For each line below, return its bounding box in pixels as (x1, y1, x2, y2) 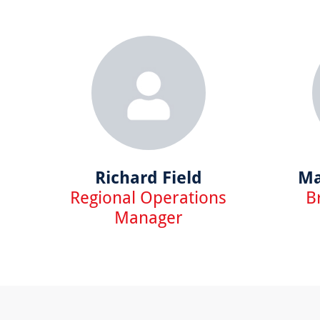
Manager (114, 204, 183, 229)
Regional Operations (70, 184, 227, 209)
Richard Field (94, 164, 202, 189)
